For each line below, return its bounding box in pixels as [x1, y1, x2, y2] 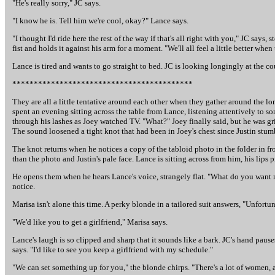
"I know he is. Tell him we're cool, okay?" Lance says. [12, 16, 188, 25]
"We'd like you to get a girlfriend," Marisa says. [12, 217, 168, 227]
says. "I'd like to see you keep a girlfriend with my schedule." [12, 245, 213, 254]
